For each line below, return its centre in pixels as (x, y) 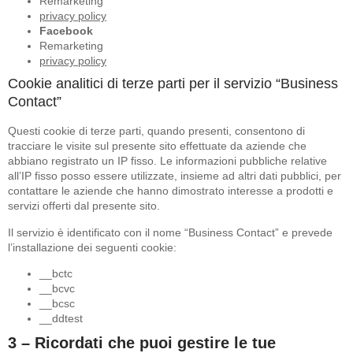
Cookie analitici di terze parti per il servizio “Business (173, 84)
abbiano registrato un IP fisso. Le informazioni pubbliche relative (167, 161)
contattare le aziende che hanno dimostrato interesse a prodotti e (171, 191)
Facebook (66, 31)
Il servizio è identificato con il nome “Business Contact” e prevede (170, 232)
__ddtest (61, 319)
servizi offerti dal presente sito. (84, 206)
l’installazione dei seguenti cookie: (92, 247)
